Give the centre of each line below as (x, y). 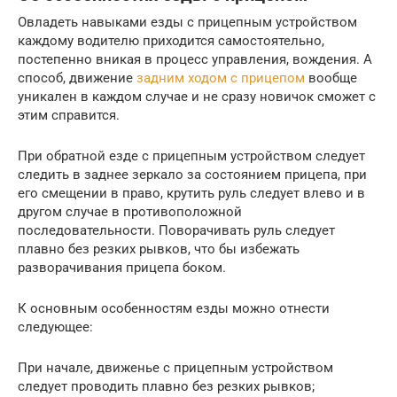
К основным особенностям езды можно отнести (174, 308)
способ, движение (77, 78)
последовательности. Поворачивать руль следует (176, 230)
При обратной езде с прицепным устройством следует (191, 156)
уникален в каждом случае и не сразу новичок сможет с (197, 96)
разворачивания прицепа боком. (122, 267)
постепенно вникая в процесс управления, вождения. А (195, 59)
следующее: (55, 327)
